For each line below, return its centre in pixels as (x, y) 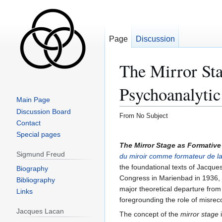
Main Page (33, 100)
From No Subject (143, 115)
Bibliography (35, 180)
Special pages (38, 134)
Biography (32, 168)
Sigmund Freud (40, 154)
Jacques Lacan (40, 211)
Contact (28, 123)
